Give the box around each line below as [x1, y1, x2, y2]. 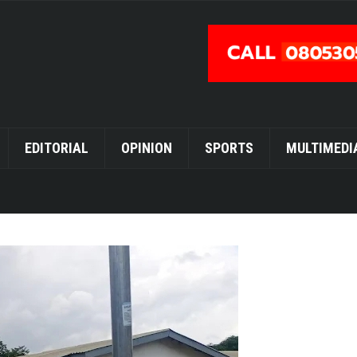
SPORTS [204, 139, 253, 156]
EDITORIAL [24, 139, 88, 156]
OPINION [120, 139, 172, 156]
